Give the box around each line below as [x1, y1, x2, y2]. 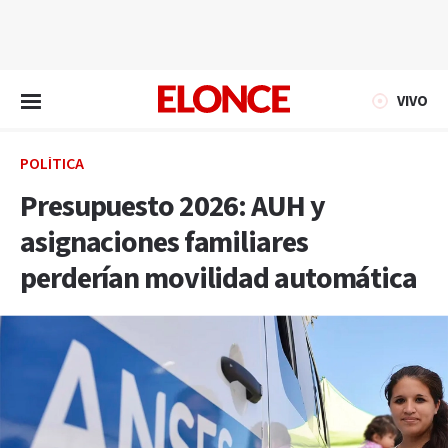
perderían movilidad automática [20, 259, 417, 299]
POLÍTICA [20, 154, 84, 175]
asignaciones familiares [20, 223, 308, 263]
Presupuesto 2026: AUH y [20, 187, 325, 227]
